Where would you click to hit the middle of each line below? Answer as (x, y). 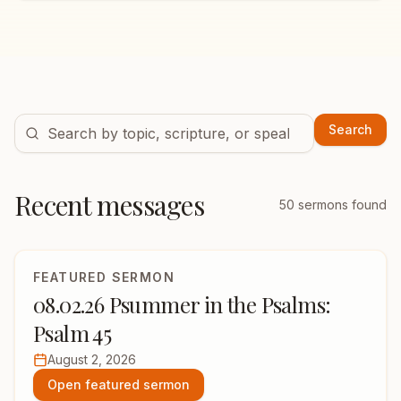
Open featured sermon (119, 384)
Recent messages (109, 205)
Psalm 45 (73, 333)
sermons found (341, 205)
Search (350, 129)
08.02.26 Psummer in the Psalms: (182, 304)
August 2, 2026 (92, 359)
